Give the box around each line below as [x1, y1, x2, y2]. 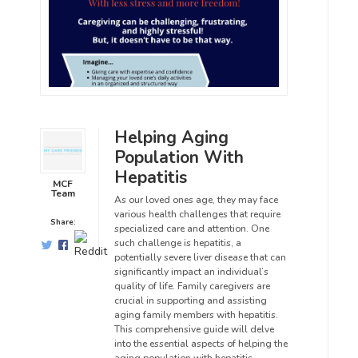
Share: [50, 217, 76, 229]
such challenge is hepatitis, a [114, 237, 241, 250]
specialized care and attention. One [114, 222, 269, 236]
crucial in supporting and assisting [114, 294, 267, 308]
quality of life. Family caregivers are [114, 280, 270, 293]
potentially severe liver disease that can [114, 251, 286, 265]
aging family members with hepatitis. [114, 308, 278, 322]
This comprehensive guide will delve [114, 323, 274, 336]
